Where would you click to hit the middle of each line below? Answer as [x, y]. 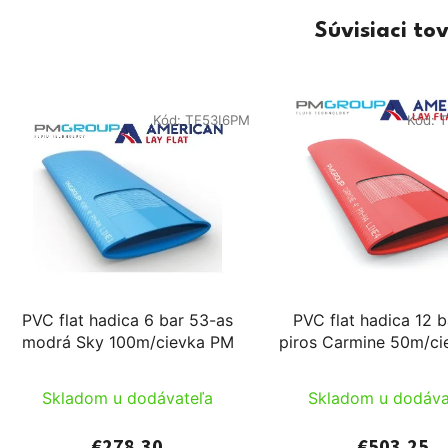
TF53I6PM [217, 120]
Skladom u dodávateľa [128, 397]
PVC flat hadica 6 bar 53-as [128, 319]
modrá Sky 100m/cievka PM [171, 341]
